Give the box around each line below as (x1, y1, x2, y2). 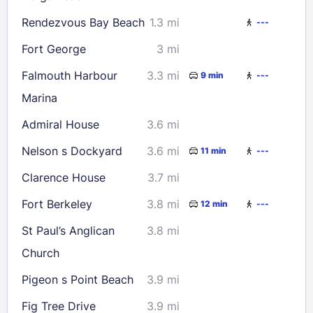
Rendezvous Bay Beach (22, 15, 145, 29)
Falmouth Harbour (22, 68, 117, 82)
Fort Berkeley (22, 196, 92, 211)
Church (22, 245, 59, 260)
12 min (201, 198, 228, 210)
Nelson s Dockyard (22, 143, 122, 158)
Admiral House (22, 117, 99, 131)
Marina (22, 90, 57, 105)
